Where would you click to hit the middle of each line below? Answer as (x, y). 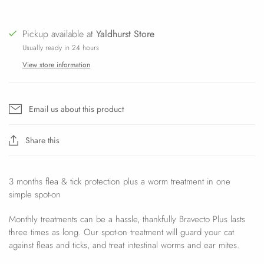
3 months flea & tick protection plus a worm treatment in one (120, 181)
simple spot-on (35, 194)
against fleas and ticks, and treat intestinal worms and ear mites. (124, 245)
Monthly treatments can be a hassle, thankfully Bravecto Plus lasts (127, 219)
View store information (56, 65)
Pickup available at (59, 34)
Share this (42, 140)
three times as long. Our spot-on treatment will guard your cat (121, 232)
